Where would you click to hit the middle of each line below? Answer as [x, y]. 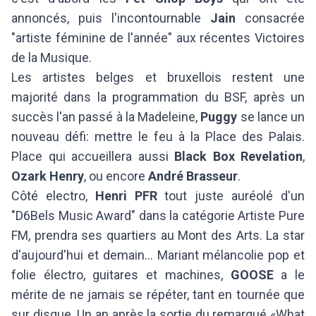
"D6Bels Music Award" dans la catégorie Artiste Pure [158, 215]
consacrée [270, 18]
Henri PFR [126, 195]
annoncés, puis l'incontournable [111, 18]
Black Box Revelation [238, 156]
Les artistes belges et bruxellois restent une [158, 77]
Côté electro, [53, 195]
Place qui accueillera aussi [93, 156]
